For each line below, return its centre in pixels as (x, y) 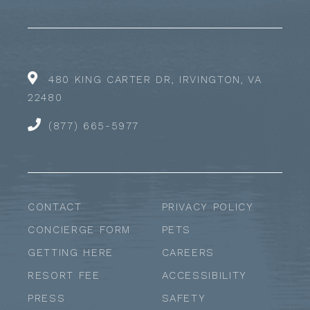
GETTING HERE (71, 252)
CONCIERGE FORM (80, 229)
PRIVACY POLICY (208, 207)
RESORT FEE (64, 275)
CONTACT (55, 207)
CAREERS (188, 252)
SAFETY (184, 298)
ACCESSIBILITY (204, 275)
